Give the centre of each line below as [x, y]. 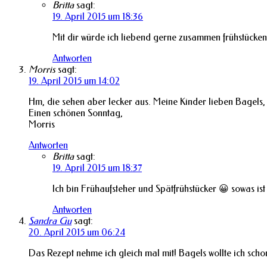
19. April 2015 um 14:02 [74, 80]
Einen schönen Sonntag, [76, 113]
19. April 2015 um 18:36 [98, 16]
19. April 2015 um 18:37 [97, 167]
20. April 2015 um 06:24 [77, 232]
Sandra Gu [50, 221]
